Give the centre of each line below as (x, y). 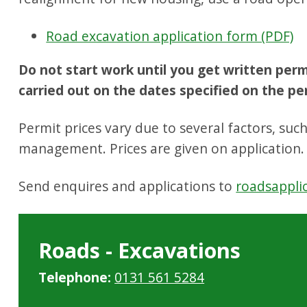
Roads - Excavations (140, 250)
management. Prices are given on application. (162, 149)
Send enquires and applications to (127, 186)
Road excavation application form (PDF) (170, 36)
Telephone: (75, 277)
